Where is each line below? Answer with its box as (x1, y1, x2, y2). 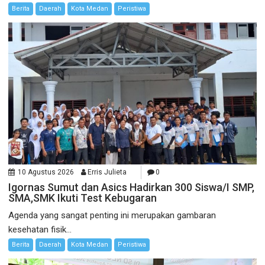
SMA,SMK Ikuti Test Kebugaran (8, 191, 160, 204)
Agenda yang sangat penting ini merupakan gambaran (8, 209, 216, 221)
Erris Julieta (88, 167, 127, 176)
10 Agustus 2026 (18, 167, 75, 176)
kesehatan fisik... (8, 224, 72, 235)
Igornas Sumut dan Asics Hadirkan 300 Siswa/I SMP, (8, 180, 255, 193)
